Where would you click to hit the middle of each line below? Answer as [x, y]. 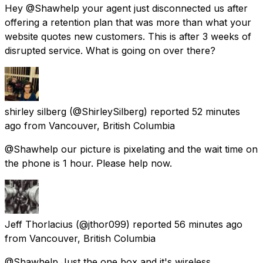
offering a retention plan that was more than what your [128, 22]
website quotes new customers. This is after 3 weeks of [128, 36]
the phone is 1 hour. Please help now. [88, 163]
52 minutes [216, 111]
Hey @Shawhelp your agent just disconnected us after [126, 8]
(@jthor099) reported [124, 224]
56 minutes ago [208, 224]
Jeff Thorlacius [39, 224]
